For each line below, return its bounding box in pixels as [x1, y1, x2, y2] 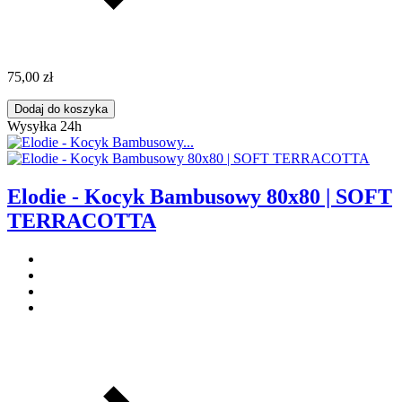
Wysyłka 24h [7, 118, 82, 135]
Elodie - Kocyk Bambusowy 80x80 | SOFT [7, 185, 392, 209]
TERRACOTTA [7, 209, 156, 233]
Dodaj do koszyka [14, 102, 108, 117]
